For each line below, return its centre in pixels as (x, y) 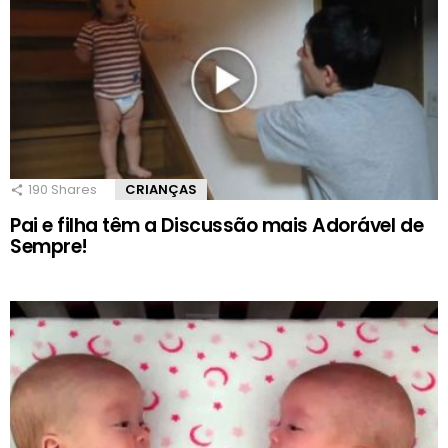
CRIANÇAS (161, 189)
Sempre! (49, 246)
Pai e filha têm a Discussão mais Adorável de (217, 225)
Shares (72, 189)
